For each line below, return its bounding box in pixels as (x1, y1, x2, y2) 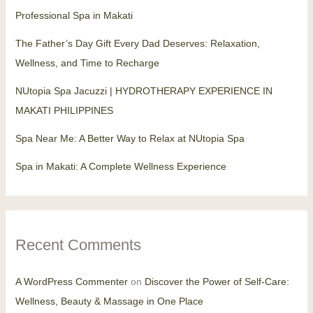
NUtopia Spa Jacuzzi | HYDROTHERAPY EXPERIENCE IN (15, 85, 272, 97)
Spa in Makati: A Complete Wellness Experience (15, 161, 226, 173)
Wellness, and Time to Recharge (15, 57, 159, 69)
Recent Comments (15, 236, 141, 254)
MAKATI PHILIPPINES (15, 105, 113, 117)
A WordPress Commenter (15, 275, 128, 287)
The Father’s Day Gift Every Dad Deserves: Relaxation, (15, 38, 260, 50)
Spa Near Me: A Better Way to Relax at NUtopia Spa (15, 133, 245, 145)
